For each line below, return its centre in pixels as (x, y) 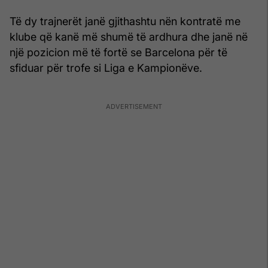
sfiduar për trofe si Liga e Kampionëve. (106, 68)
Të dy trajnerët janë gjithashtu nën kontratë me (125, 21)
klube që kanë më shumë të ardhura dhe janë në (129, 36)
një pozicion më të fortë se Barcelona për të (118, 52)
